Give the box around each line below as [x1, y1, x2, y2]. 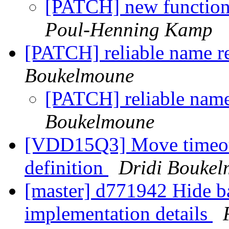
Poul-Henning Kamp [45, 18, 213, 41]
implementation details [25, 202, 213, 225]
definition [25, 156, 108, 179]
